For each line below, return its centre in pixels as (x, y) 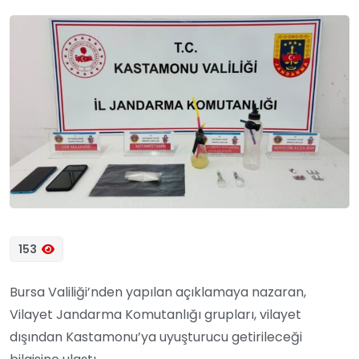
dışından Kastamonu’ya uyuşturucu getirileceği (156, 337)
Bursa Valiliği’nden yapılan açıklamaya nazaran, (158, 292)
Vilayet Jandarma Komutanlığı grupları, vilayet (155, 315)
